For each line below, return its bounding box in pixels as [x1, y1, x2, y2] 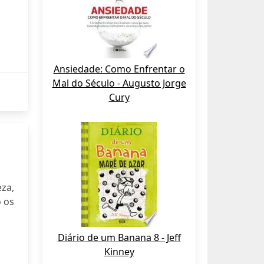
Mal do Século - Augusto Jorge [52, 77, 186, 90]
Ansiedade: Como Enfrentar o [53, 62, 185, 75]
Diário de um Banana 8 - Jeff [57, 231, 181, 244]
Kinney [104, 245, 134, 258]
